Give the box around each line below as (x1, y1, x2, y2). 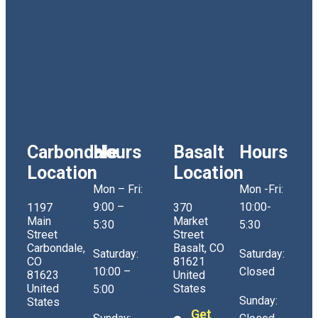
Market (173, 214, 208, 228)
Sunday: (239, 293, 278, 307)
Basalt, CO (173, 241, 224, 255)
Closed (239, 264, 275, 278)
